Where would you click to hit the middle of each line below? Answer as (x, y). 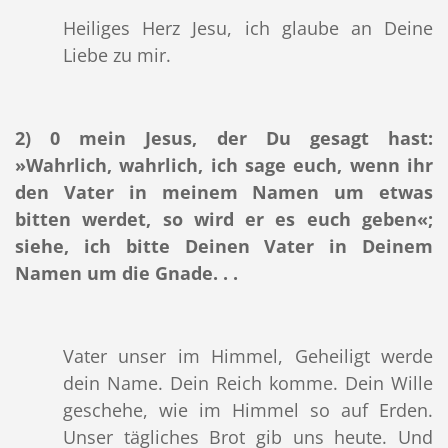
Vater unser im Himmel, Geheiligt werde (248, 356)
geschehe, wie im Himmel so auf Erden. (248, 410)
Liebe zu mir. (116, 55)
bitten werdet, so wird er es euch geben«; (224, 219)
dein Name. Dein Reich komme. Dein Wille (248, 383)
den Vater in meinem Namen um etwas (224, 192)
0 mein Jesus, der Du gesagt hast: (242, 138)
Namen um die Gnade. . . (126, 273)
